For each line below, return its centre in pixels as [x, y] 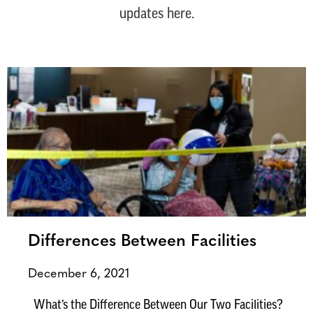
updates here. [156, 15]
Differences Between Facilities [142, 242]
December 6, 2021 [79, 275]
